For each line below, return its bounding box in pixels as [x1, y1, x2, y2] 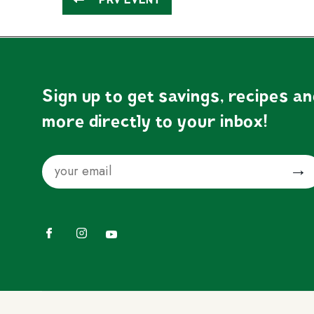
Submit [283, 156, 311, 168]
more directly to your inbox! [42, 109, 269, 132]
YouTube [105, 219, 144, 231]
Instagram [75, 217, 121, 229]
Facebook [46, 217, 86, 229]
